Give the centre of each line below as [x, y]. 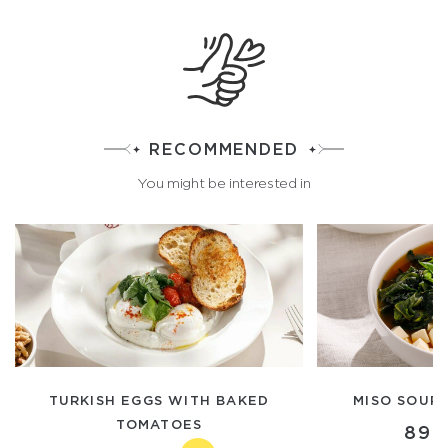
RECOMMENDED [224, 149]
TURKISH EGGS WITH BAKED [159, 400]
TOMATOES [159, 424]
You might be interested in [224, 183]
